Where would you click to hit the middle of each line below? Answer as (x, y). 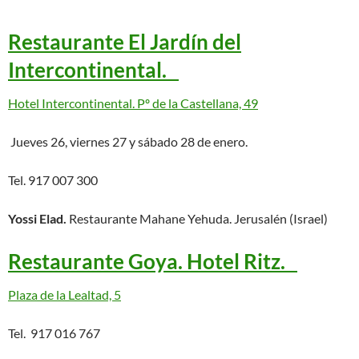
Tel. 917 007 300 (53, 180)
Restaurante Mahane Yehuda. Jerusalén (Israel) (197, 218)
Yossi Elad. (37, 218)
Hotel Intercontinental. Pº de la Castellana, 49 (133, 103)
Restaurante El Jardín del (125, 42)
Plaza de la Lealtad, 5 (65, 294)
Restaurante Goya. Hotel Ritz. (153, 261)
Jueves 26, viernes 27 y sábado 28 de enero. (128, 141)
